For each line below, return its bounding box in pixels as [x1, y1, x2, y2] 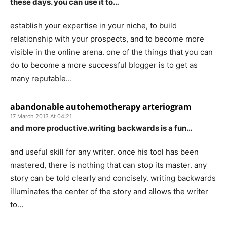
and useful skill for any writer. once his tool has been [10, 146, 199, 157]
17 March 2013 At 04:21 [10, 112, 72, 120]
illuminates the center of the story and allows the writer [10, 186, 208, 196]
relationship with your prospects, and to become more [10, 33, 204, 44]
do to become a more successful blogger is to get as [10, 60, 198, 70]
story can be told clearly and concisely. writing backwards [10, 173, 216, 183]
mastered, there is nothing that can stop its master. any [10, 160, 207, 170]
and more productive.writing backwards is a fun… [10, 123, 193, 133]
